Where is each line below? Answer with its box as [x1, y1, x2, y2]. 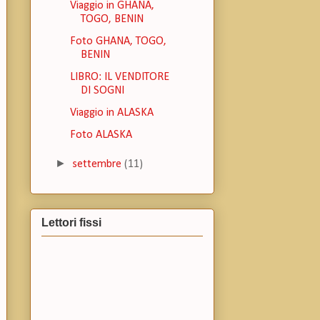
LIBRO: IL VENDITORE [69, 71, 169, 84]
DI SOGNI [80, 85, 124, 97]
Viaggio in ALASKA [69, 107, 154, 119]
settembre [72, 159, 125, 171]
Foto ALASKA [69, 129, 132, 141]
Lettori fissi [41, 216, 101, 229]
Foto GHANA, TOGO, [69, 36, 166, 48]
